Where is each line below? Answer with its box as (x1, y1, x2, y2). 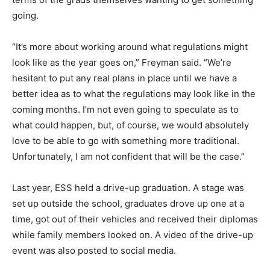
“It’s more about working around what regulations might (12, 40, 248, 52)
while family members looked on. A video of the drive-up (12, 228, 253, 240)
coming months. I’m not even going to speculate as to (12, 103, 239, 115)
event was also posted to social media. (12, 244, 176, 256)
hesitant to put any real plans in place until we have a (12, 72, 237, 84)
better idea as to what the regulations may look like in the (12, 87, 256, 99)
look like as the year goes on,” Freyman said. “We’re (12, 56, 231, 68)
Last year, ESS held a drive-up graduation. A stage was (12, 181, 244, 193)
